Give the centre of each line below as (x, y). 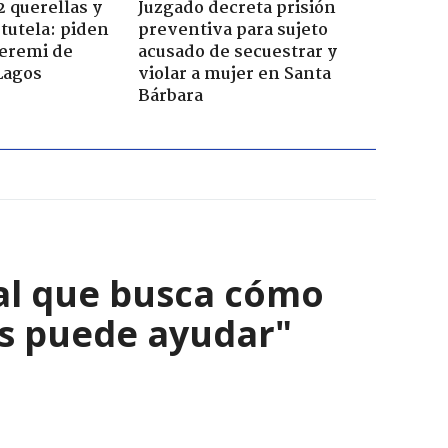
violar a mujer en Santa (234, 74)
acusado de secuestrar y (237, 52)
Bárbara (170, 96)
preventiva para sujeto (232, 30)
